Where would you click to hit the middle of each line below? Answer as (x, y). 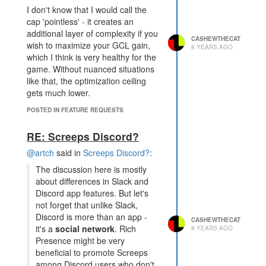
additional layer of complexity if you (92, 33)
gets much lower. (58, 93)
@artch (40, 153)
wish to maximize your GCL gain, (88, 45)
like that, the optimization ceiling (86, 81)
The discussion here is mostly (91, 169)
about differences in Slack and (92, 181)
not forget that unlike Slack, (87, 205)
